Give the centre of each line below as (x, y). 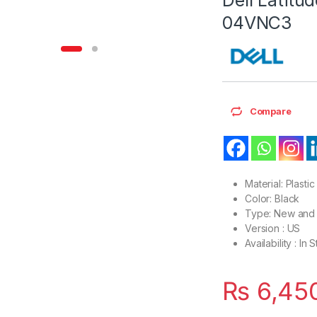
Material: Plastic (280, 183)
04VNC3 (257, 22)
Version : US (273, 228)
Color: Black (272, 198)
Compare (270, 111)
